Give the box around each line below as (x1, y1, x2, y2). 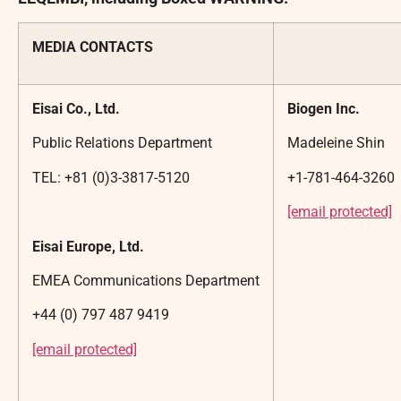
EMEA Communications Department (32, 271, 260, 289)
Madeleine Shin (287, 134, 385, 152)
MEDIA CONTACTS (32, 38, 153, 55)
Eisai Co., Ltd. (32, 99, 120, 117)
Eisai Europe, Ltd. (32, 237, 144, 255)
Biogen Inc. (287, 99, 360, 117)
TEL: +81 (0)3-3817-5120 (32, 168, 190, 186)
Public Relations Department (32, 134, 212, 152)
